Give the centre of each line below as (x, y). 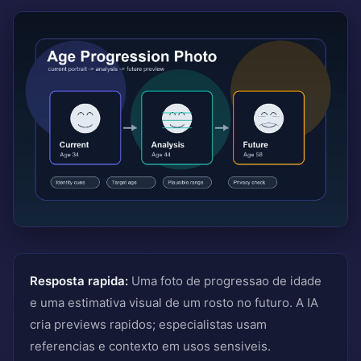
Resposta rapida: (79, 280)
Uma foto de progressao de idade (225, 280)
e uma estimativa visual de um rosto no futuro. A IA (174, 302)
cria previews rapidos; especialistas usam (148, 324)
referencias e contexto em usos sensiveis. (150, 346)
